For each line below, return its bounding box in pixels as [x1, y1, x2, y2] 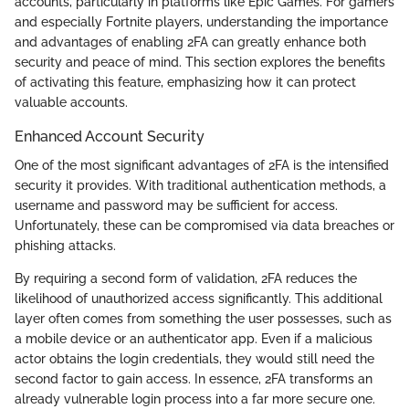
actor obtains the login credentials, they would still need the [15, 351, 374, 367]
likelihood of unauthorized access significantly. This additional [15, 291, 383, 307]
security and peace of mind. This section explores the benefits [15, 55, 385, 70]
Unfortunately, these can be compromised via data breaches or [15, 218, 394, 234]
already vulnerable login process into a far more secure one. [15, 392, 375, 407]
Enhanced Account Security [15, 128, 204, 146]
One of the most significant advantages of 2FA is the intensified [15, 158, 389, 173]
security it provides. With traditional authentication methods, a [15, 178, 386, 194]
